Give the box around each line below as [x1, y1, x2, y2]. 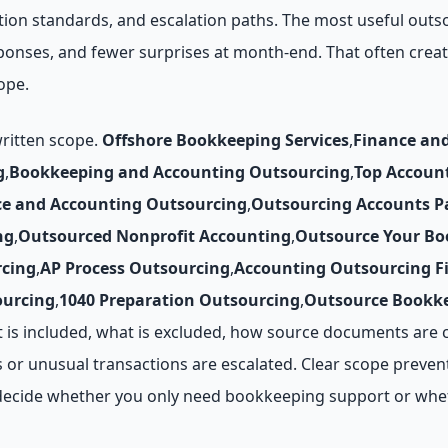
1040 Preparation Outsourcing [59, 289, 300, 311]
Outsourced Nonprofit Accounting [18, 225, 291, 247]
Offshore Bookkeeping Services [102, 129, 349, 151]
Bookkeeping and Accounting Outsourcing [9, 161, 350, 183]
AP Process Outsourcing [40, 257, 230, 279]
